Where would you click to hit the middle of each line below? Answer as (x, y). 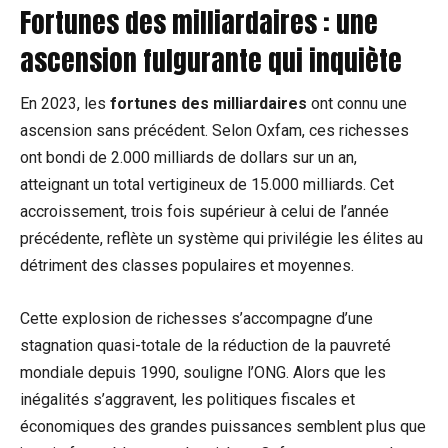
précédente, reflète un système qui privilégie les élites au (221, 239)
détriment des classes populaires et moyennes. (187, 266)
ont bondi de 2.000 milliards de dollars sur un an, (188, 158)
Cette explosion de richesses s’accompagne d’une (196, 319)
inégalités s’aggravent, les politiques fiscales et (187, 400)
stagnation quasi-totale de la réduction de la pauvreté (205, 346)
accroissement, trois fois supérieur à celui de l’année (204, 212)
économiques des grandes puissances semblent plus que (223, 427)
